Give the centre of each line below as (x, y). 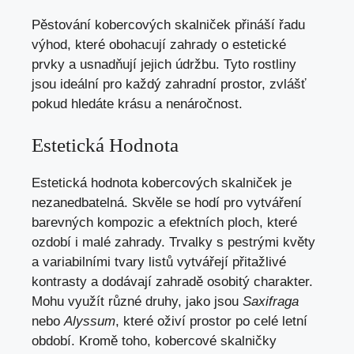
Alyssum (90, 322)
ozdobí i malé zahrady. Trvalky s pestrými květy (173, 243)
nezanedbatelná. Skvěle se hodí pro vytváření (167, 203)
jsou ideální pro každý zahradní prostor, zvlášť (169, 84)
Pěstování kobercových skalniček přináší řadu (168, 24)
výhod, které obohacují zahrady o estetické (159, 44)
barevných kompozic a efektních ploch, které (164, 223)
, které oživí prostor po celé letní (211, 322)
